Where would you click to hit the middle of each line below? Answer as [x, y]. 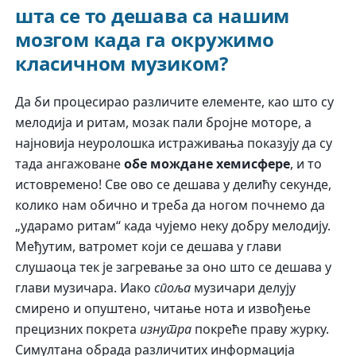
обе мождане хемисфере [207, 163]
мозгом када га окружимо [145, 39]
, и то [306, 163]
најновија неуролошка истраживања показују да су [174, 143]
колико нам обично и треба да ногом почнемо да [170, 205]
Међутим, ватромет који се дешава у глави [149, 246]
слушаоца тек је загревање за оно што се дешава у [174, 267]
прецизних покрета [78, 329]
